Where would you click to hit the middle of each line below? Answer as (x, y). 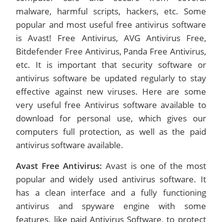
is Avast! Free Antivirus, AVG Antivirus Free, (111, 38)
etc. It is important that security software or (111, 65)
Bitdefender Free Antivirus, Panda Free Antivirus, (111, 51)
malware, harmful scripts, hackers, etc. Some (111, 11)
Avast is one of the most (156, 166)
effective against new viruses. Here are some (111, 91)
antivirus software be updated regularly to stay (111, 78)
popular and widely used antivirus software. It (111, 179)
